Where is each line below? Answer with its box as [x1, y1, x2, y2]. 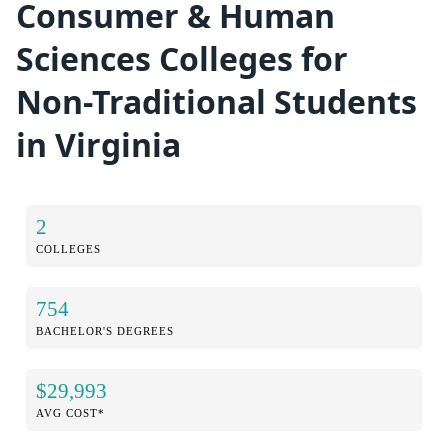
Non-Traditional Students [16, 80, 417, 124]
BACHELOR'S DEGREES [36, 324, 174, 337]
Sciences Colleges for [16, 37, 348, 81]
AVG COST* [36, 406, 105, 419]
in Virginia [16, 123, 181, 167]
